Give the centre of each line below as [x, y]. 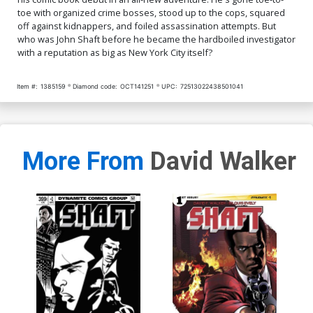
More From [86, 162]
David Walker [223, 162]
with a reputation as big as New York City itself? [115, 52]
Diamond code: [95, 86]
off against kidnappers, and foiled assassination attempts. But [147, 26]
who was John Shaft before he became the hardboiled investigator [156, 39]
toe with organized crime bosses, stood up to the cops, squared [151, 12]
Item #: [27, 86]
